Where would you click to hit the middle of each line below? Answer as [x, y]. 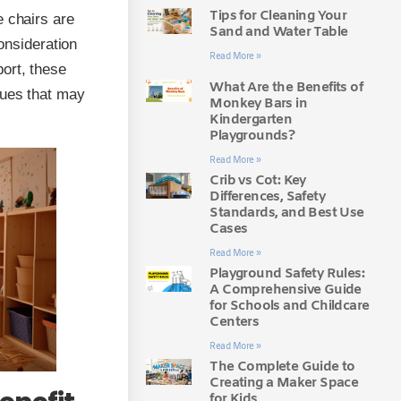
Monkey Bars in [259, 103]
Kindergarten [251, 119]
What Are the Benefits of [286, 87]
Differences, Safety [268, 196]
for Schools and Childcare [290, 306]
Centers [235, 322]
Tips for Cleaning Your [278, 16]
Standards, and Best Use [287, 213]
